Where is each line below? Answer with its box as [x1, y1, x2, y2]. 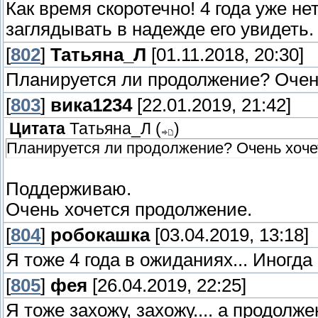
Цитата [9, 120, 65, 138]
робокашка [50, 225, 150, 246]
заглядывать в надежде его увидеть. [6, 19, 314, 40]
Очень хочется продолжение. [6, 199, 252, 220]
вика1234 [50, 95, 132, 116]
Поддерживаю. [6, 179, 131, 199]
